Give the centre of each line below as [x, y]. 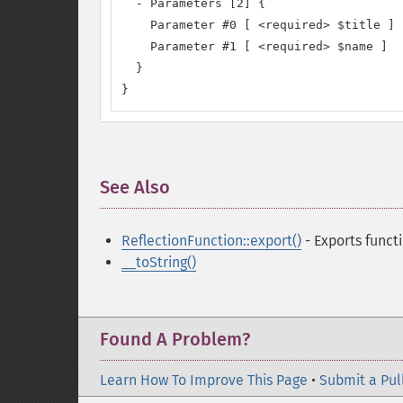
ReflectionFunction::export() [211, 241]
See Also [135, 187]
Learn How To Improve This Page [204, 380]
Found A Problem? [175, 339]
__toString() [159, 262]
